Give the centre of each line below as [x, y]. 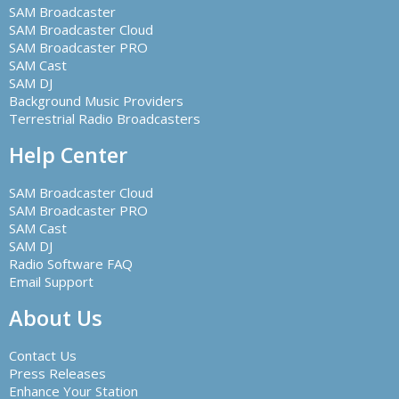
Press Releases [57, 373]
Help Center [68, 155]
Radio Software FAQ [71, 264]
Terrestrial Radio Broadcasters [105, 118]
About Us [56, 318]
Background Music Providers [96, 101]
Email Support [51, 281]
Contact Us [43, 355]
